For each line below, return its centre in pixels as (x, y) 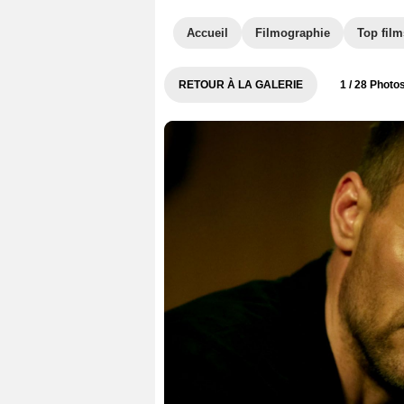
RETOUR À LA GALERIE (241, 85)
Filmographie (293, 33)
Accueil (207, 33)
